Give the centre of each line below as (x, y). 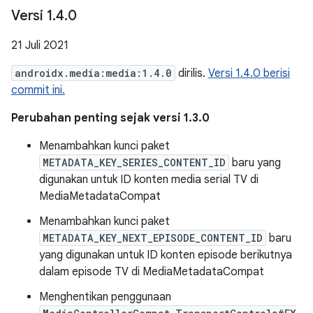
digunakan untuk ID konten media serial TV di (149, 180)
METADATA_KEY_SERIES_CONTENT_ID (134, 162)
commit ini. (38, 90)
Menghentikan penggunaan (105, 297)
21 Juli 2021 (40, 45)
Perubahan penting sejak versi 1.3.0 (110, 118)
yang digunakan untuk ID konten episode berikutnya (166, 255)
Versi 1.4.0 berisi (249, 73)
